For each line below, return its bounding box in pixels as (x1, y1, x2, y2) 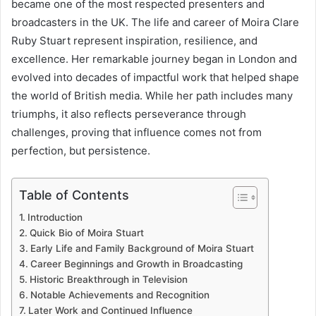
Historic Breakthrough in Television (29, 274, 188, 286)
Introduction (27, 212, 83, 224)
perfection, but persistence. (11, 144, 150, 158)
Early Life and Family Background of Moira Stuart (30, 243, 254, 255)
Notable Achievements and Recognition (30, 289, 209, 301)
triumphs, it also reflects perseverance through (11, 107, 246, 121)
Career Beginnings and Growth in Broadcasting (30, 258, 243, 270)
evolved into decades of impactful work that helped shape (11, 71, 299, 85)
